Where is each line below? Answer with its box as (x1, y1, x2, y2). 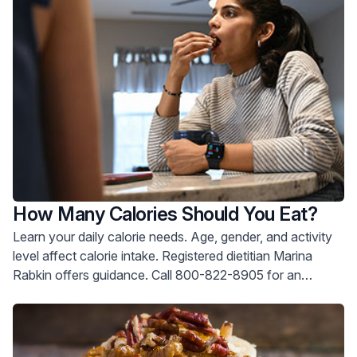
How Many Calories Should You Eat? (13, 202, 318, 226)
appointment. (13, 286, 88, 303)
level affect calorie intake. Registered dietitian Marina (13, 248, 162, 265)
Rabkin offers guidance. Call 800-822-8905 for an (13, 267, 151, 284)
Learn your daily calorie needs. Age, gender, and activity (13, 229, 190, 245)
